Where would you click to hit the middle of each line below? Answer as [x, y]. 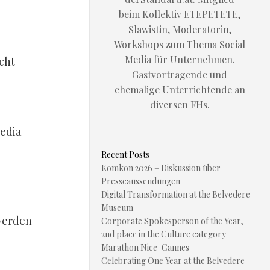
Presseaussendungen [141, 181]
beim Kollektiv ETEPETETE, [180, 14]
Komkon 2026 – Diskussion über [161, 168]
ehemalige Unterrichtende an [180, 89]
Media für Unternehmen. [180, 59]
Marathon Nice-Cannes [145, 247]
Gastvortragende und [180, 74]
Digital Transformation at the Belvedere [176, 194]
